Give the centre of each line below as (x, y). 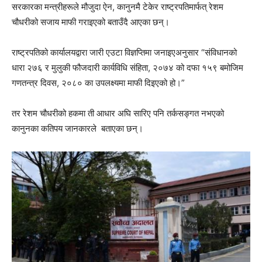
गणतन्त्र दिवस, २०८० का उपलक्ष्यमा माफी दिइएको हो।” (98, 83)
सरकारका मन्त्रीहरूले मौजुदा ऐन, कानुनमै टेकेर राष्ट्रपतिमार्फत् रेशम (118, 7)
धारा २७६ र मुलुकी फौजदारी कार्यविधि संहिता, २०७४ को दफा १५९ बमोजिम (127, 68)
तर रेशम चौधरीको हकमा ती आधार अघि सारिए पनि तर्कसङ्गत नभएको (118, 113)
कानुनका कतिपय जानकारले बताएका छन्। (77, 128)
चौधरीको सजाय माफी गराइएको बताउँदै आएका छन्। (91, 22)
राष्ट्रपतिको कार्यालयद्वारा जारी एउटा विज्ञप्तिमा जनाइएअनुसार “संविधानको (124, 52)
